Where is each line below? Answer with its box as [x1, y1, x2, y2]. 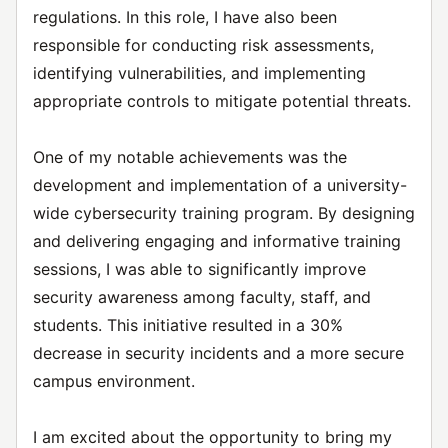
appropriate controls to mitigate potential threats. [33, 91, 411, 111]
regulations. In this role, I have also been [33, 7, 337, 27]
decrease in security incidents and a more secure [33, 343, 404, 363]
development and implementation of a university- [33, 175, 407, 195]
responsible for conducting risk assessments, [33, 35, 374, 55]
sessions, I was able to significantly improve [33, 259, 366, 279]
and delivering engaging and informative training [33, 231, 401, 251]
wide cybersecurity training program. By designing [33, 203, 415, 223]
